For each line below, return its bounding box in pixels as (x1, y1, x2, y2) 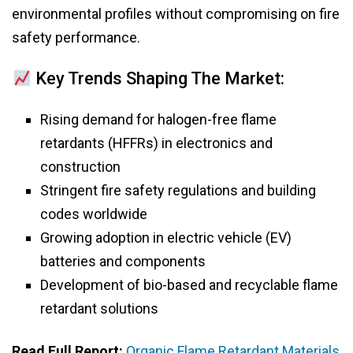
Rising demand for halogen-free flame (40, 111, 277, 128)
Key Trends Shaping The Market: (32, 69, 285, 89)
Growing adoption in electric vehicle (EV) (40, 229, 292, 247)
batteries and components (40, 253, 206, 270)
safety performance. (12, 29, 140, 46)
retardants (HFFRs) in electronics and (40, 135, 273, 152)
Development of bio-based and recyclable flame (40, 277, 338, 294)
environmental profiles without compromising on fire (12, 6, 340, 23)
